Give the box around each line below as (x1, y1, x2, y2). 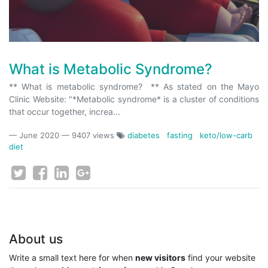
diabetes (127, 130, 160, 140)
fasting (167, 130, 193, 140)
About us (9, 232, 63, 246)
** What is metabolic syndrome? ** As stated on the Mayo (9, 81, 259, 92)
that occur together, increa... (9, 106, 120, 117)
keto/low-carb (200, 130, 252, 140)
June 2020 (19, 130, 59, 140)
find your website (185, 252, 255, 263)
